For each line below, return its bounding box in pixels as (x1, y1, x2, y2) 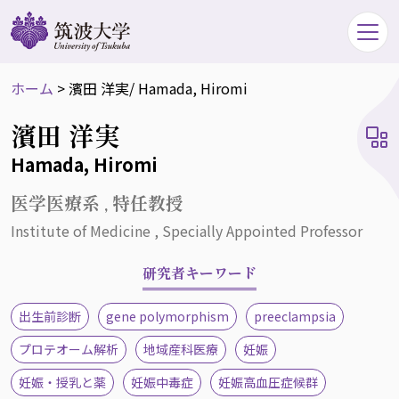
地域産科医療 (143, 340, 218, 358)
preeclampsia (254, 307, 336, 325)
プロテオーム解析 (19, 340, 118, 358)
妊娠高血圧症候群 (218, 373, 318, 391)
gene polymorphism (106, 307, 229, 325)
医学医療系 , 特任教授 (11, 190, 183, 216)
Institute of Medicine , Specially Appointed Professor (11, 220, 362, 241)
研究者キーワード (142, 262, 256, 283)
